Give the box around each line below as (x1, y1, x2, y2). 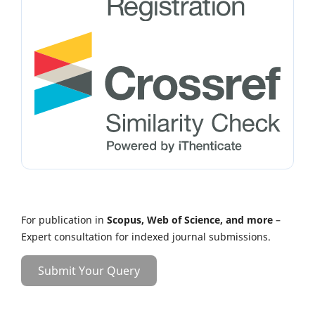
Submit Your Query (38, 263, 140, 279)
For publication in (21, 213, 104, 227)
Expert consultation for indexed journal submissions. (21, 230, 271, 244)
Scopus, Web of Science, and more (104, 213, 273, 227)
